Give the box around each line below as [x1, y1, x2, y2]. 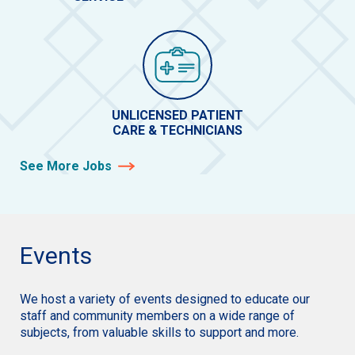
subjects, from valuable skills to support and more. [20, 325, 299, 341]
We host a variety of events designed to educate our [20, 292, 310, 307]
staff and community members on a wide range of [20, 308, 295, 324]
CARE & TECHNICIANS [113, 123, 242, 139]
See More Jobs [20, 158, 112, 174]
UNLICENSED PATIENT [112, 108, 243, 124]
